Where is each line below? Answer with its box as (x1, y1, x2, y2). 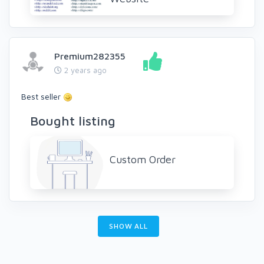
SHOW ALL (109, 221, 148, 230)
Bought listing (30, 113, 115, 128)
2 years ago (62, 65, 107, 75)
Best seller (21, 91, 63, 101)
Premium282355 (54, 50, 126, 61)
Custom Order (110, 153, 176, 166)
